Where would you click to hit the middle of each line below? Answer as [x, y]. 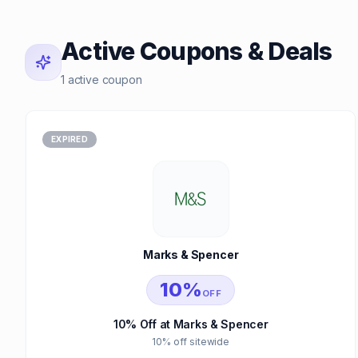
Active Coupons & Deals [197, 51]
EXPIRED [70, 139]
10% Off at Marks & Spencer [191, 324]
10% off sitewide [191, 342]
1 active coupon [101, 80]
